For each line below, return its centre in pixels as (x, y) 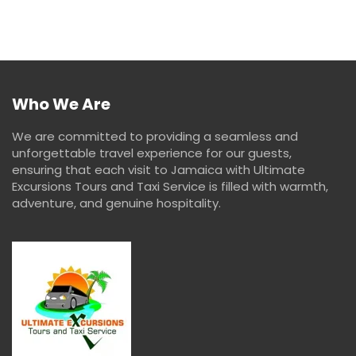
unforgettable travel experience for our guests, (152, 153)
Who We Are (61, 104)
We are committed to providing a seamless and (155, 136)
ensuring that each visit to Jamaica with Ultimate (159, 169)
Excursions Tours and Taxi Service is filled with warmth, (170, 186)
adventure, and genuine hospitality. (118, 203)
